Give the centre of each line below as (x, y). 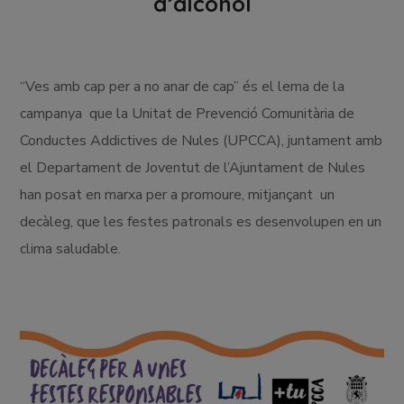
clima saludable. (71, 248)
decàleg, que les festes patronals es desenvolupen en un (201, 221)
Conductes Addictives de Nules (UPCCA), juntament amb (202, 140)
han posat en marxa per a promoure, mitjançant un (178, 194)
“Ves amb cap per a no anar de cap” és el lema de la (183, 86)
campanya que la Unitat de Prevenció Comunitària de (188, 113)
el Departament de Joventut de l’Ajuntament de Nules (193, 167)
